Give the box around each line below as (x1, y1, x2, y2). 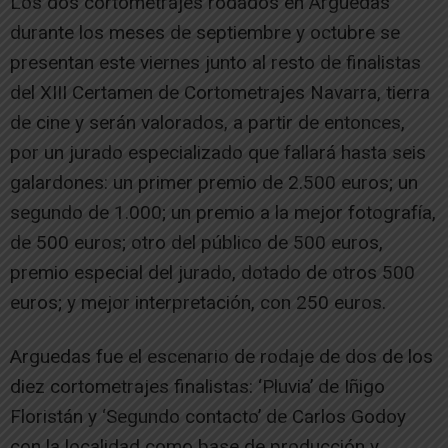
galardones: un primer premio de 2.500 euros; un (10, 170, 418, 194)
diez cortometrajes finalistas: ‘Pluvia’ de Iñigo (10, 374, 385, 398)
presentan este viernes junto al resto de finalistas (10, 50, 421, 74)
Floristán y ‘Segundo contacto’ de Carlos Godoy (10, 404, 406, 428)
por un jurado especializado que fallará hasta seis (10, 140, 426, 164)
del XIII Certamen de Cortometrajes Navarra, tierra (10, 80, 430, 104)
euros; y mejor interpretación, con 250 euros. (10, 290, 386, 314)
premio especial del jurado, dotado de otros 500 (10, 260, 415, 284)
